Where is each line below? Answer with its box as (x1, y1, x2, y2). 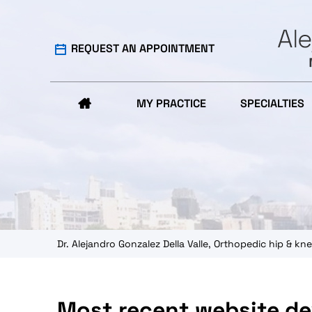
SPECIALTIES (240, 96, 305, 111)
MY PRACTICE (136, 96, 206, 111)
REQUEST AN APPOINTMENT (70, 41, 214, 56)
